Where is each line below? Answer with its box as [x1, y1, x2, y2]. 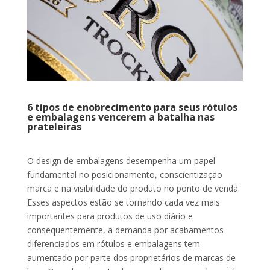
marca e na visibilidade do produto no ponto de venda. [27, 183, 240, 195]
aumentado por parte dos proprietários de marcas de [27, 252, 236, 264]
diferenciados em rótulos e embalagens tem [27, 238, 200, 250]
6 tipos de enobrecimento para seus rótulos [27, 101, 237, 115]
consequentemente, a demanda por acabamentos [27, 224, 224, 236]
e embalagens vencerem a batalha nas [27, 110, 215, 124]
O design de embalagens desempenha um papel [27, 155, 215, 167]
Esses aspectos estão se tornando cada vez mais [27, 196, 220, 209]
